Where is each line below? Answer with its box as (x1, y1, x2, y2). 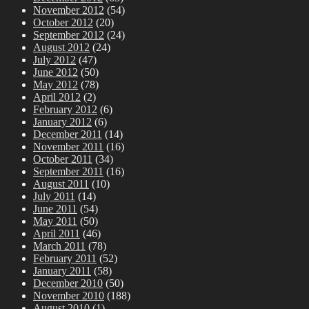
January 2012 (33, 115, 92, 128)
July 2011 (33, 190, 75, 202)
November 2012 (33, 3, 104, 16)
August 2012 (33, 41, 90, 53)
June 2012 (33, 66, 78, 78)
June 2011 (33, 202, 77, 215)
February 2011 (33, 252, 97, 264)
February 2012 (33, 103, 97, 115)
